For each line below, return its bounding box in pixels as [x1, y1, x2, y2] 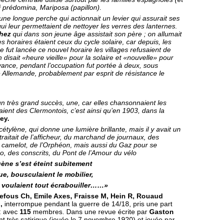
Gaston [149, 208, 174, 216]
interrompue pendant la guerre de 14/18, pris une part [4, 200, 172, 208]
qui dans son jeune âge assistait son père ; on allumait [13, 30, 182, 38]
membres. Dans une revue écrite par [33, 208, 149, 216]
